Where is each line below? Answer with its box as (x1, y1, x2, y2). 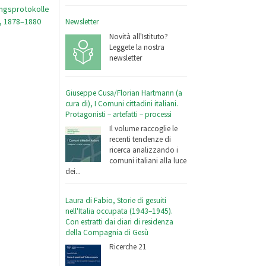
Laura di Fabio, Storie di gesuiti (65, 195, 167, 205)
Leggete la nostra (109, 42, 165, 53)
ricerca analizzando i (109, 145, 179, 156)
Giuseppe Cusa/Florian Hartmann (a (65, 87, 183, 98)
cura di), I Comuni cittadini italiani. (65, 98, 179, 109)
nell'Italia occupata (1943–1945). (65, 205, 173, 216)
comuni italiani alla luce (109, 156, 187, 166)
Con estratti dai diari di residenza (65, 216, 174, 227)
